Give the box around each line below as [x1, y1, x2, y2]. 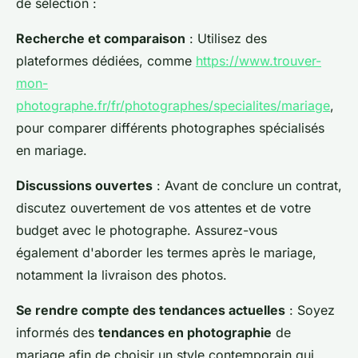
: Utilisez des [185, 30, 267, 46]
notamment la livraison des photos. [16, 266, 227, 283]
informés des [16, 324, 98, 340]
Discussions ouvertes [16, 177, 153, 193]
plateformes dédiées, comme [16, 52, 196, 69]
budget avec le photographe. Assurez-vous [16, 221, 277, 238]
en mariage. [16, 141, 87, 158]
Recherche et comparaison [16, 30, 185, 46]
